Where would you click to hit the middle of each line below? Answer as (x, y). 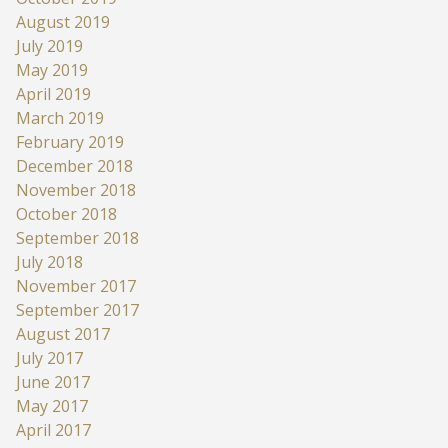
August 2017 (63, 333)
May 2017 (52, 405)
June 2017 (53, 381)
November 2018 (76, 189)
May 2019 (52, 69)
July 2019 (49, 45)
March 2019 (60, 117)
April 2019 (53, 93)
